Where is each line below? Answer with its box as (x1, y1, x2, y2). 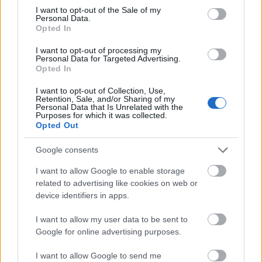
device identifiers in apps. (36, 190, 129, 200)
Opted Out (36, 120, 79, 130)
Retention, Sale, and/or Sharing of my (36, 94, 175, 104)
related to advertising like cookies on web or (36, 178, 198, 188)
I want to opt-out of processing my (36, 45, 161, 55)
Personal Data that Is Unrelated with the (36, 102, 183, 112)
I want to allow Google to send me (36, 250, 161, 260)
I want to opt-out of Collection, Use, (36, 85, 166, 95)
